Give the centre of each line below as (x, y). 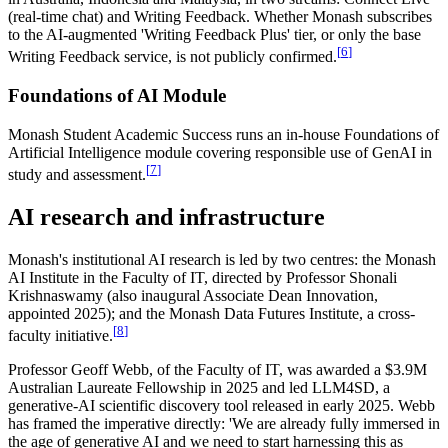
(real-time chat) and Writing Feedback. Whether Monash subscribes (220, 17)
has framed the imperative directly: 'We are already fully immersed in (224, 424)
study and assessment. (77, 175)
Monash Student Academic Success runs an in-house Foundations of (223, 134)
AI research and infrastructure (166, 217)
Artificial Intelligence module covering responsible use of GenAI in (220, 152)
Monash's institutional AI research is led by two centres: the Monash (222, 259)
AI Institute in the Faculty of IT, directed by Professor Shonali (202, 277)
